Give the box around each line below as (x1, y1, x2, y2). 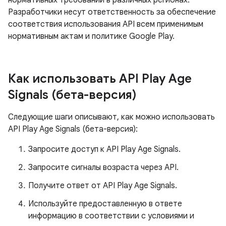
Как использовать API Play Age (8, 71, 192, 86)
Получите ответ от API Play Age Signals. (28, 181, 177, 191)
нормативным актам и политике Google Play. (8, 31, 175, 41)
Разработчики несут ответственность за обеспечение (8, 7, 216, 17)
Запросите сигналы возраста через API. (28, 162, 179, 173)
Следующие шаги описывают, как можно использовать (8, 112, 215, 122)
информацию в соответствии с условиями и (28, 211, 194, 221)
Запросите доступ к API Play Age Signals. (28, 144, 181, 154)
